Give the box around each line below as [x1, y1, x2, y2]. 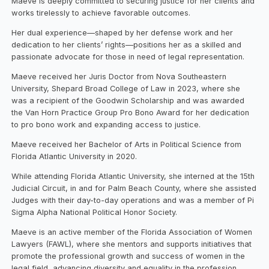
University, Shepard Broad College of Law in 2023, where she [11, 83, 241, 93]
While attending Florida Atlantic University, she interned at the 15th [11, 171, 255, 181]
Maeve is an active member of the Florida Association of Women [11, 227, 253, 237]
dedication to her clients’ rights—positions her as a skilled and [11, 40, 242, 49]
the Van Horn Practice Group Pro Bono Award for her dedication [11, 107, 250, 117]
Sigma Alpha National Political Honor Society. [11, 207, 178, 217]
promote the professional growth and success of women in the [11, 251, 246, 261]
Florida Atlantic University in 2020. [11, 151, 138, 161]
